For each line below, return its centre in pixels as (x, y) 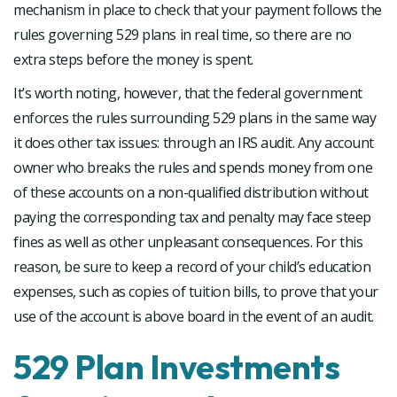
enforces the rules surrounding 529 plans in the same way (195, 117)
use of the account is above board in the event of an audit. (194, 316)
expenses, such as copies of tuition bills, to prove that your (196, 291)
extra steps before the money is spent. (133, 59)
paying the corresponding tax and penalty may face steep (192, 217)
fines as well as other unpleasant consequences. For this (188, 241)
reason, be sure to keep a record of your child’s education (192, 266)
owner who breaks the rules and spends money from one (193, 167)
